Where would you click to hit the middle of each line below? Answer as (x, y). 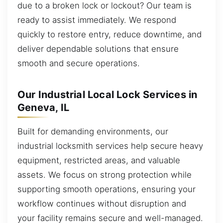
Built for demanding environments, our (93, 131)
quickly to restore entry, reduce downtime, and (110, 34)
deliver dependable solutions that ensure (98, 49)
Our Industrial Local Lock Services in (108, 94)
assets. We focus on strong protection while (105, 174)
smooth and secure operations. (79, 63)
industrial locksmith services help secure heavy (110, 146)
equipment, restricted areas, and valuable (99, 160)
